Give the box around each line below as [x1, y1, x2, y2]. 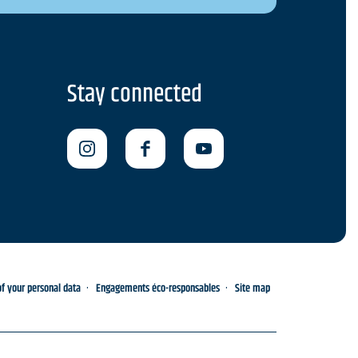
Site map [235, 280, 270, 298]
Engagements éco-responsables [96, 280, 220, 298]
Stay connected [66, 74, 202, 113]
